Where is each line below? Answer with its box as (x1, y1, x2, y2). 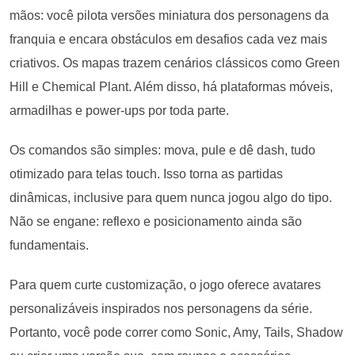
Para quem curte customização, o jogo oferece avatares (10, 278, 321, 292)
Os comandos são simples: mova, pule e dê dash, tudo (10, 143, 315, 158)
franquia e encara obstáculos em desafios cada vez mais (10, 32, 327, 47)
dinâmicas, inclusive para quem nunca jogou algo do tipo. (10, 191, 332, 205)
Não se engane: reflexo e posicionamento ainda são (10, 215, 302, 229)
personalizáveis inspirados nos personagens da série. (10, 302, 312, 316)
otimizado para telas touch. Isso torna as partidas (10, 167, 283, 181)
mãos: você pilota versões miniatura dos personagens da (10, 9, 329, 23)
